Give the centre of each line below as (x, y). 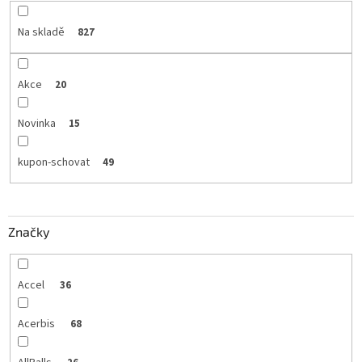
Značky (29, 232)
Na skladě (41, 32)
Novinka (36, 123)
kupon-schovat (53, 162)
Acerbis (37, 324)
